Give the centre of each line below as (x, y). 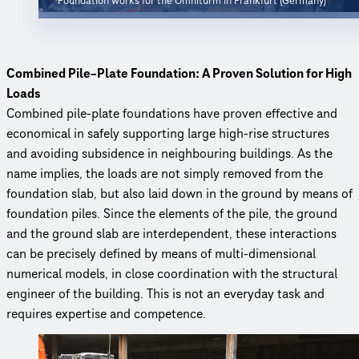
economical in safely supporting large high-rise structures (168, 133)
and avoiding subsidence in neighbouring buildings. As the (169, 153)
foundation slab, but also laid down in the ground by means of (179, 194)
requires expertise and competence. (106, 314)
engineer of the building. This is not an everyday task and (165, 294)
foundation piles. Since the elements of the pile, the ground (172, 214)
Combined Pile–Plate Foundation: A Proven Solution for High (179, 73)
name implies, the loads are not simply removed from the (165, 173)
